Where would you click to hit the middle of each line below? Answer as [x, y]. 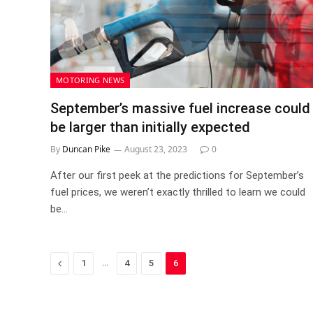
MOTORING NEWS [90, 80]
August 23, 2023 [156, 149]
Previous [81, 262]
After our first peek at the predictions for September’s [177, 175]
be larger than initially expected [150, 127]
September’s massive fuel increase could [180, 108]
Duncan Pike [86, 149]
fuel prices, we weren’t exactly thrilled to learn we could [178, 192]
